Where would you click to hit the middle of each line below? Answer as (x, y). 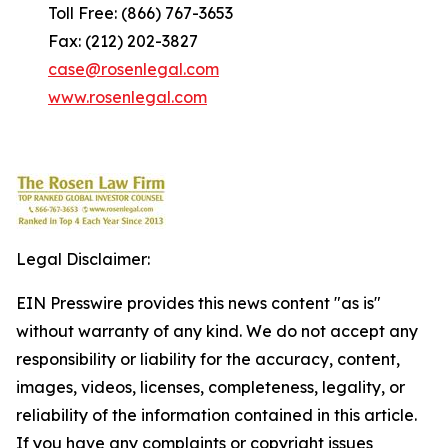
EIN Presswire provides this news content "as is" (198, 303)
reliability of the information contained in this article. (216, 415)
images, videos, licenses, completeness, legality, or (210, 387)
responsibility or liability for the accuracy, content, (208, 359)
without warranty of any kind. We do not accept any (217, 331)
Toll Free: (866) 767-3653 (124, 13)
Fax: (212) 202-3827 (107, 41)
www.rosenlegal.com (127, 97)
